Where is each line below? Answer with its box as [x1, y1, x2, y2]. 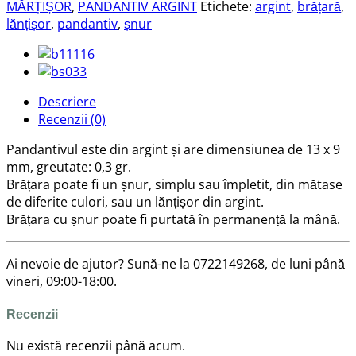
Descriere [38, 92, 96, 110]
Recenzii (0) [38, 110, 106, 128]
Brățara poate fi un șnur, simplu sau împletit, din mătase [6, 175, 342, 193]
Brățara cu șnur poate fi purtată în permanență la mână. [6, 210, 340, 228]
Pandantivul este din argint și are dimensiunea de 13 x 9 [6, 140, 340, 158]
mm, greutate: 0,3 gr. [6, 157, 131, 176]
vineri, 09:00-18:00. [6, 272, 117, 290]
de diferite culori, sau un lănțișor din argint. [6, 192, 264, 211]
